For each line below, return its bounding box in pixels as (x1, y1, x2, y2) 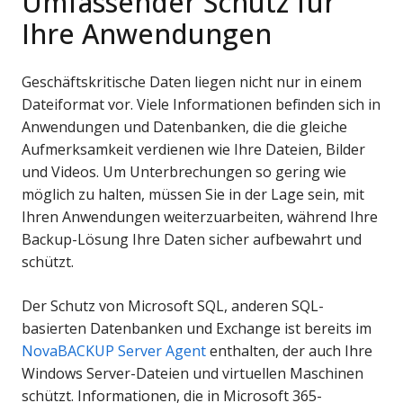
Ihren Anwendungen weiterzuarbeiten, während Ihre (22, 207, 378, 228)
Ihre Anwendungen (22, 15, 272, 53)
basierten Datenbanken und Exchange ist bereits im (22, 318, 372, 339)
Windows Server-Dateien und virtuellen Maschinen (22, 363, 363, 384)
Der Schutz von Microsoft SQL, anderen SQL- (22, 296, 324, 317)
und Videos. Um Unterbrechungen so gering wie (22, 162, 346, 183)
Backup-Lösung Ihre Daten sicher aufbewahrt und (22, 229, 362, 250)
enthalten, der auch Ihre (206, 341, 372, 362)
